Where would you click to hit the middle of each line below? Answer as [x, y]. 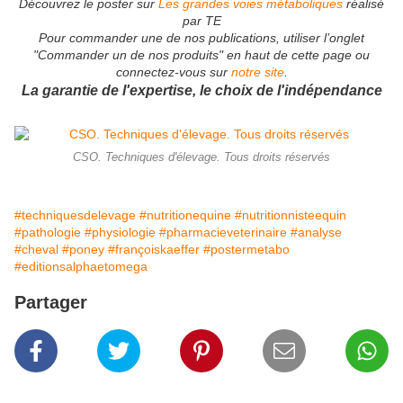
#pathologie [48, 233]
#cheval [36, 250]
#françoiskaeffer [154, 250]
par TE [201, 21]
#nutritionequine [185, 215]
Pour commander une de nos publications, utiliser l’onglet [201, 38]
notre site [257, 72]
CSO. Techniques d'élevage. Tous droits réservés [201, 158]
